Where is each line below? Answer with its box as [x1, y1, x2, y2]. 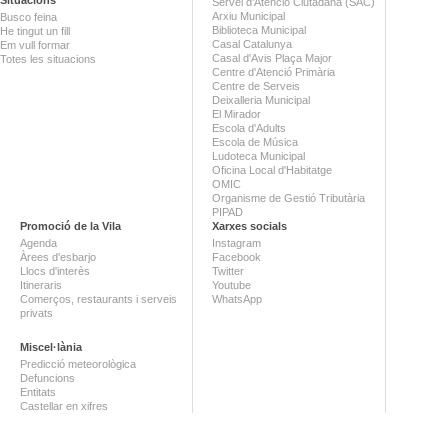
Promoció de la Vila [20, 219, 121, 232]
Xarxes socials [212, 219, 287, 232]
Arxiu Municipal [212, 9, 285, 22]
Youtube [212, 278, 251, 291]
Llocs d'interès [20, 264, 90, 277]
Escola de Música [212, 135, 298, 148]
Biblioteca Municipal [212, 23, 306, 36]
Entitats [20, 385, 56, 398]
